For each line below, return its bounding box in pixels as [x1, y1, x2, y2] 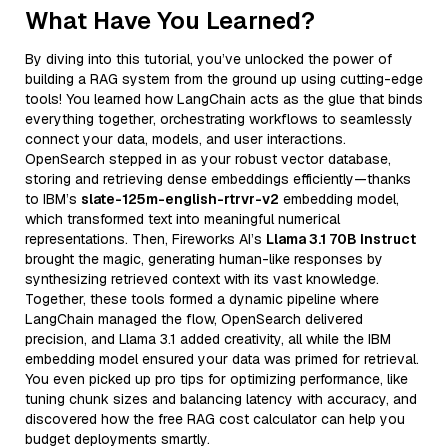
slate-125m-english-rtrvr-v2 [81, 189, 279, 208]
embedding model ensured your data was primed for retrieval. [25, 349, 419, 368]
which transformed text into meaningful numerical [25, 209, 340, 228]
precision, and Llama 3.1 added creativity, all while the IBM [25, 329, 391, 348]
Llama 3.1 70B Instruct [266, 229, 416, 248]
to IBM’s [25, 189, 81, 208]
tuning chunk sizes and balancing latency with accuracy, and [25, 389, 417, 408]
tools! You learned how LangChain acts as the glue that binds [25, 89, 423, 108]
